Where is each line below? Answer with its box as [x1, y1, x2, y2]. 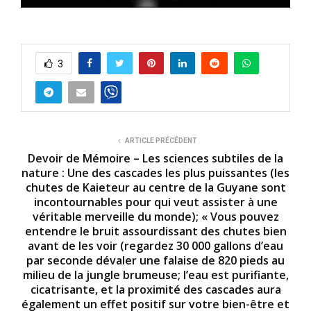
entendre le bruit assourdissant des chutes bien [24, 224, 287, 239]
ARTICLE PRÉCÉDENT [125, 137, 197, 144]
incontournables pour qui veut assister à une [33, 194, 278, 210]
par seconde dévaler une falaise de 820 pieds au [26, 253, 285, 268]
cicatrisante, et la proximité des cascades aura [30, 282, 281, 297]
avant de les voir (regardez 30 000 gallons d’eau [28, 238, 283, 253]
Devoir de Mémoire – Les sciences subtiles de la [28, 151, 283, 166]
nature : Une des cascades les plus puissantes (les [22, 165, 289, 180]
